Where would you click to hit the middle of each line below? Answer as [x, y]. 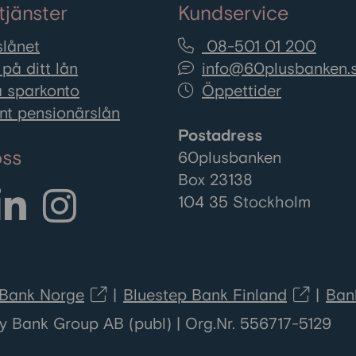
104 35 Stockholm [244, 203]
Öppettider [242, 92]
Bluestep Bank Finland [205, 296]
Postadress [220, 136]
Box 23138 [215, 181]
